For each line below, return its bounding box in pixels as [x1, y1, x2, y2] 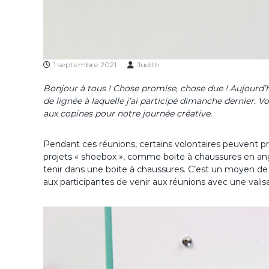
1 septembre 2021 [53, 60, 116, 69]
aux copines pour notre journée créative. [43, 108, 212, 119]
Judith [137, 60, 160, 69]
